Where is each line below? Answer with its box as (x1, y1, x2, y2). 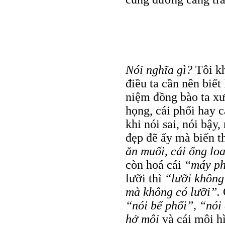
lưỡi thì (126, 171, 165, 185)
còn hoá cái (126, 158, 184, 171)
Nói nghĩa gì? (126, 63, 195, 76)
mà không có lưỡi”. (126, 185, 223, 198)
